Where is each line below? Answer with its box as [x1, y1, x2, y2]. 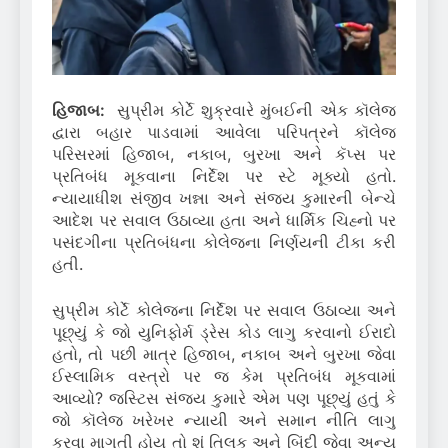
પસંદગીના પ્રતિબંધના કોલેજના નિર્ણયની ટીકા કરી [52, 232, 396, 253]
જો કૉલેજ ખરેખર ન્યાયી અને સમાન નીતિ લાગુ [52, 410, 396, 431]
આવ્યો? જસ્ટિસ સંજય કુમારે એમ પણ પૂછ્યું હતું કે [52, 388, 396, 409]
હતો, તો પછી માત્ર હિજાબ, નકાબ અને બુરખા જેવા [52, 344, 396, 365]
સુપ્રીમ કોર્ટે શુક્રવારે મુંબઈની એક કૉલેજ [110, 100, 397, 121]
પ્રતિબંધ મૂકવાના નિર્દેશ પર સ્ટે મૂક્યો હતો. [52, 166, 396, 187]
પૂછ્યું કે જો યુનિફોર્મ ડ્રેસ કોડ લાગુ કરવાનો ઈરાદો [52, 322, 396, 343]
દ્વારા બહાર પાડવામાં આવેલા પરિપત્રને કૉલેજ [52, 122, 396, 143]
